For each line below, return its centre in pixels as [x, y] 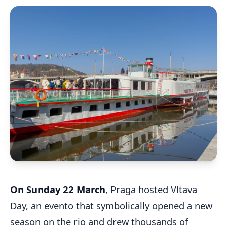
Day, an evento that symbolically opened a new [111, 205]
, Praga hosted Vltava [151, 189]
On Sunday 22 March [58, 189]
